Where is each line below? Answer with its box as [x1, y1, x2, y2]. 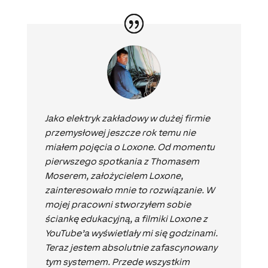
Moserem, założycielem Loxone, [44, 170, 183, 181]
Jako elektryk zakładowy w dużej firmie [44, 113, 210, 124]
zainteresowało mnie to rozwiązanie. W [44, 185, 215, 196]
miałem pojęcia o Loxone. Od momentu [44, 142, 215, 153]
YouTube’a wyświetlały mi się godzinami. [44, 228, 218, 239]
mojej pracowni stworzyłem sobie [44, 199, 191, 210]
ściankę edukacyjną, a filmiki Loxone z [44, 214, 208, 224]
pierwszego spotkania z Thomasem [44, 156, 199, 167]
